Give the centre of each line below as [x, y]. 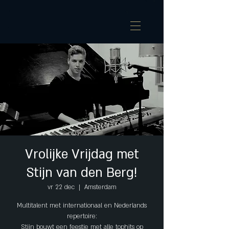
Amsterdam [100, 187]
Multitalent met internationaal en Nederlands [82, 205]
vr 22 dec [61, 187]
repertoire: [82, 216]
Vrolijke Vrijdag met [82, 155]
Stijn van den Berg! [82, 173]
